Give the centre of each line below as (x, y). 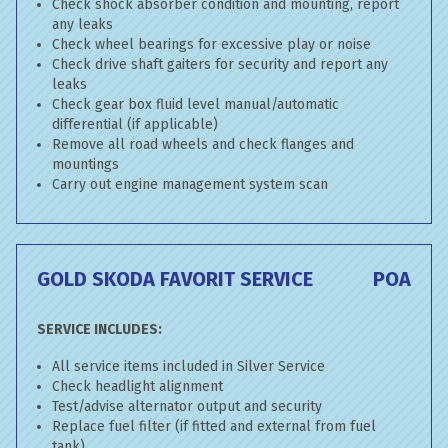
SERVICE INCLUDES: (99, 329)
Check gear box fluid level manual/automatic (195, 104)
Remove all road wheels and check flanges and (203, 144)
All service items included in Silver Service (188, 366)
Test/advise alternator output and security (187, 406)
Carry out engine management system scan (190, 184)
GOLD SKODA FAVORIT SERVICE (175, 279)
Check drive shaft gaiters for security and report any (220, 64)
